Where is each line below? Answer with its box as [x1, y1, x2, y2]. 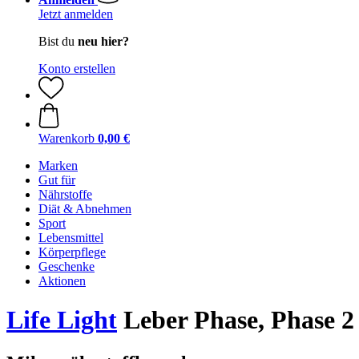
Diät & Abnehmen [38, 202, 131, 216]
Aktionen [38, 274, 86, 288]
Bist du [38, 34, 78, 48]
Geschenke [38, 260, 95, 273]
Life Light [6, 305, 117, 335]
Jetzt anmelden [38, 7, 113, 21]
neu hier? [78, 34, 129, 48]
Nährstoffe [38, 188, 92, 201]
